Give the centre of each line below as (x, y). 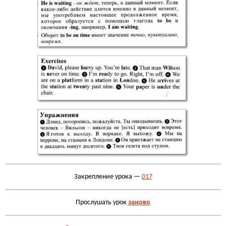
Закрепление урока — (108, 177)
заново (139, 202)
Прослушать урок (102, 202)
